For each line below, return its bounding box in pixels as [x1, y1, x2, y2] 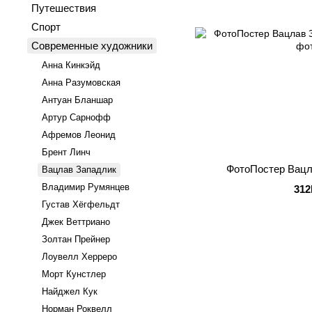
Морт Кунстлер [42, 269, 106, 279]
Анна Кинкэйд [42, 60, 100, 70]
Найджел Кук [42, 286, 97, 297]
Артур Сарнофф [42, 112, 111, 123]
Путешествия [31, 2, 96, 14]
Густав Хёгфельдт [42, 199, 120, 210]
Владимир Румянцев [42, 182, 130, 192]
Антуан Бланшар [42, 95, 113, 105]
